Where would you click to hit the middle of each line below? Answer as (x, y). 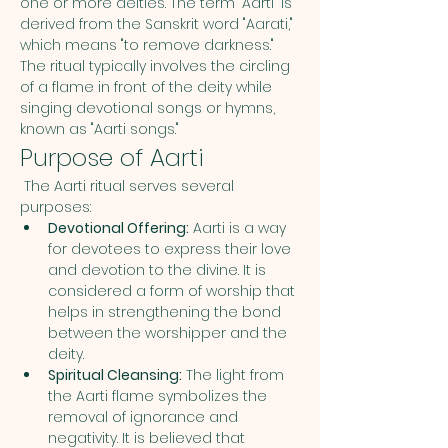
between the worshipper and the (169, 333)
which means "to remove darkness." (149, 45)
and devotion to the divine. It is (159, 270)
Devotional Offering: (118, 228)
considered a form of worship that (173, 291)
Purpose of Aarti (112, 157)
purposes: (55, 207)
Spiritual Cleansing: (115, 375)
